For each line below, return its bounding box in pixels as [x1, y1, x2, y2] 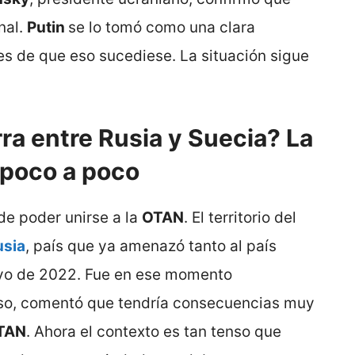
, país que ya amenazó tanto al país [25, 237, 277, 256]
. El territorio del [184, 208, 296, 227]
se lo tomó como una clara [68, 17, 255, 36]
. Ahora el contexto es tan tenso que [26, 323, 281, 342]
